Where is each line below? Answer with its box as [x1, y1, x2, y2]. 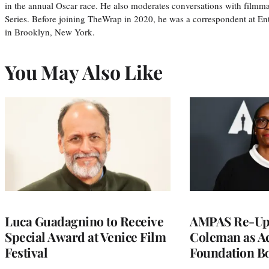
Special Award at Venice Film [5, 228, 166, 245]
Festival [5, 243, 47, 261]
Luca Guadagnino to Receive [5, 212, 163, 229]
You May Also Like [5, 58, 163, 85]
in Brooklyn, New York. [5, 25, 95, 38]
